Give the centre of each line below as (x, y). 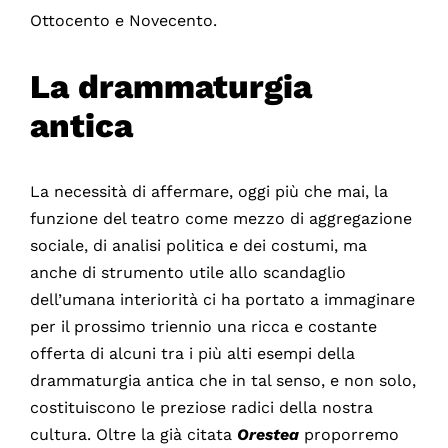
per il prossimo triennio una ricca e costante (203, 327)
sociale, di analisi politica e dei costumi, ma (198, 246)
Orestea (267, 435)
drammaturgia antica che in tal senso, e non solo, (222, 381)
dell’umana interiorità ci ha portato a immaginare (222, 300)
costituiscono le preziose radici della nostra (201, 408)
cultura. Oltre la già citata (133, 435)
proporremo (348, 435)
